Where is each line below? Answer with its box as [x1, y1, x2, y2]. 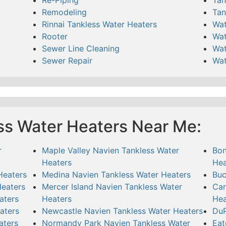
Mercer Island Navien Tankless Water [41, 181, 182, 192]
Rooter [41, 31, 68, 41]
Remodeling [41, 7, 87, 17]
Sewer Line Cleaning [41, 43, 120, 53]
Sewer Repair [41, 55, 92, 66]
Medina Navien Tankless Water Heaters [41, 169, 191, 180]
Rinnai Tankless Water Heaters [41, 19, 157, 29]
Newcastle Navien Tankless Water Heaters [41, 205, 203, 216]
